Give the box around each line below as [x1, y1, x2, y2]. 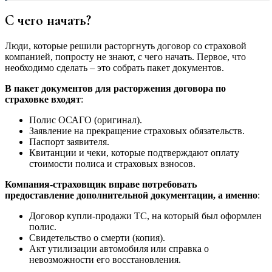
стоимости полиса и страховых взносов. [29, 158, 195, 169]
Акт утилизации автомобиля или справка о [29, 243, 209, 254]
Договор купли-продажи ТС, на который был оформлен [29, 211, 262, 222]
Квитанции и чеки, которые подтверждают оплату [29, 148, 239, 158]
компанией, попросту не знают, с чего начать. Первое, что [5, 52, 246, 63]
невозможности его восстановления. [29, 254, 181, 265]
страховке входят [5, 94, 81, 105]
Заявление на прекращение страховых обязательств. [29, 126, 245, 137]
